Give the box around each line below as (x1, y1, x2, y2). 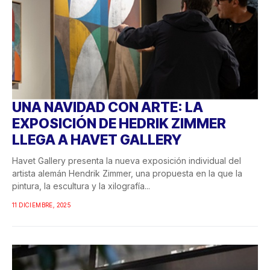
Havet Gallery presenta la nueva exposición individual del (12, 155, 241, 166)
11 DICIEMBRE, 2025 (12, 201, 71, 209)
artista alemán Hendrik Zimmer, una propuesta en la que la (12, 168, 242, 178)
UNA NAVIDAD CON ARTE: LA (12, 98, 203, 116)
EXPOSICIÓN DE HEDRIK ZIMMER (12, 115, 226, 132)
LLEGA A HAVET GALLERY (12, 131, 181, 148)
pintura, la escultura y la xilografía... (12, 180, 150, 191)
